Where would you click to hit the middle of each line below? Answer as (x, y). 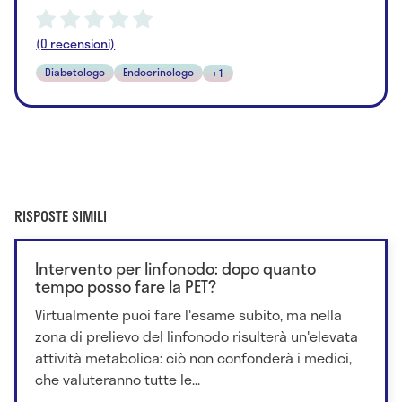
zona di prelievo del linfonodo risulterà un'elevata (197, 336)
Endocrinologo (159, 71)
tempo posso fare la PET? (126, 287)
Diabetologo (75, 71)
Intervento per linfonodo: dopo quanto (175, 269)
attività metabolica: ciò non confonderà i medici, (193, 358)
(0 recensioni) (76, 43)
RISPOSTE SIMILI (61, 216)
